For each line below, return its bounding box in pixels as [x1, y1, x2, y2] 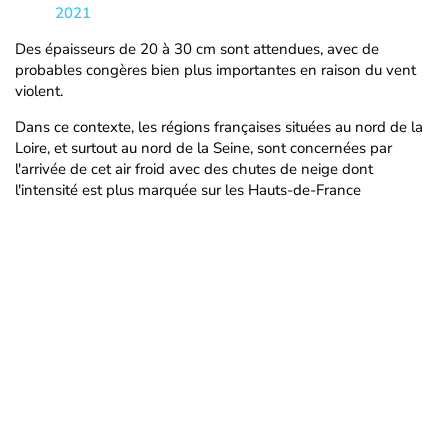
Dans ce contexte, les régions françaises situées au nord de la [15, 117, 423, 137]
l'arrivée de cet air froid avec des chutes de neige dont [15, 159, 373, 179]
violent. [15, 81, 63, 101]
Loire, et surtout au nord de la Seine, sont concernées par [15, 138, 392, 158]
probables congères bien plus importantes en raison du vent [15, 60, 416, 80]
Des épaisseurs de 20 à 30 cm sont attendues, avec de [15, 39, 379, 59]
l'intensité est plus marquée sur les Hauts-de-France [15, 180, 361, 200]
